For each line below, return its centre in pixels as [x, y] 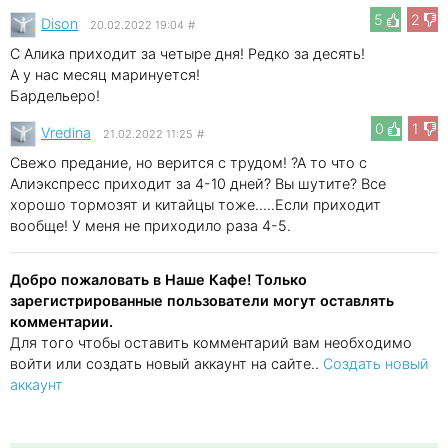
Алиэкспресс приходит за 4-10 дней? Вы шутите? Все [198, 183]
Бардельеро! [55, 95]
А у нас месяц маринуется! [105, 74]
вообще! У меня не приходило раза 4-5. [150, 225]
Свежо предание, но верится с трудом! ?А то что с [188, 162]
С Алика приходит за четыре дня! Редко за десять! [187, 53]
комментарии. [61, 321]
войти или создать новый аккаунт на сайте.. [166, 363]
